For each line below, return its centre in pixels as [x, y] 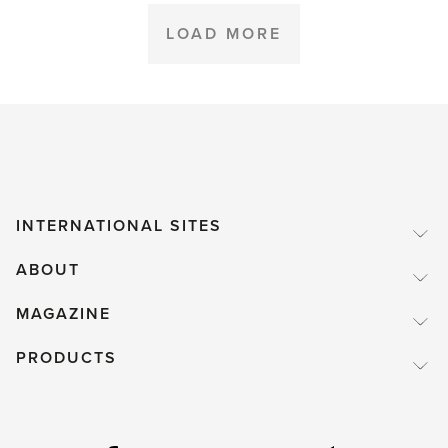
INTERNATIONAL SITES [119, 226]
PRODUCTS [66, 358]
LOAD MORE [224, 34]
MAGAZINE [63, 314]
